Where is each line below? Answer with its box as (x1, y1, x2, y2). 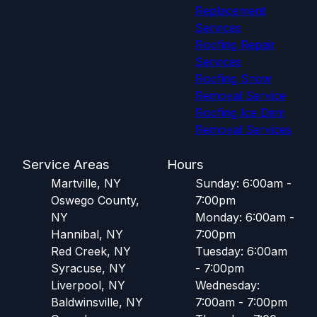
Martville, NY (51, 175, 121, 190)
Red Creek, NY (51, 243, 131, 258)
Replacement (195, 3, 265, 18)
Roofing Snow (195, 71, 272, 86)
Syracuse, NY (51, 260, 126, 275)
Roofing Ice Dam (195, 105, 285, 120)
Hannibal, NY (51, 226, 123, 241)
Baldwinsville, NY (51, 294, 143, 309)
